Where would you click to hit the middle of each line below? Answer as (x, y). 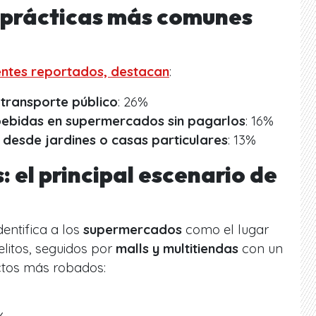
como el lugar (225, 229)
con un (261, 248)
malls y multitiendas (177, 248)
